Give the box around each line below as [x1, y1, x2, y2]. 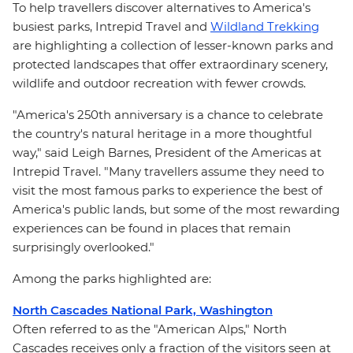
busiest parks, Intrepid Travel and [13, 19, 210, 34]
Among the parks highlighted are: [13, 271, 211, 286]
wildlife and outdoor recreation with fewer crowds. [13, 76, 306, 91]
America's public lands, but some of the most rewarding [13, 202, 340, 217]
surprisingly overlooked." [13, 240, 154, 255]
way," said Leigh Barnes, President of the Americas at [13, 145, 321, 160]
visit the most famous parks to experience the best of [13, 183, 322, 198]
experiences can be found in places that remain [13, 221, 291, 236]
